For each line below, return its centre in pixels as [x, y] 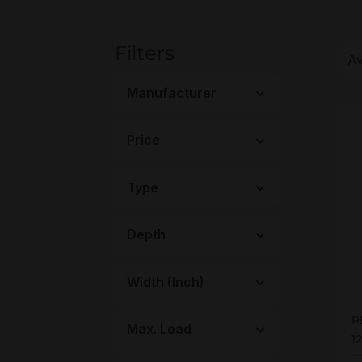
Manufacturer [172, 93]
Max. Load [159, 329]
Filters [145, 53]
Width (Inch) [166, 282]
